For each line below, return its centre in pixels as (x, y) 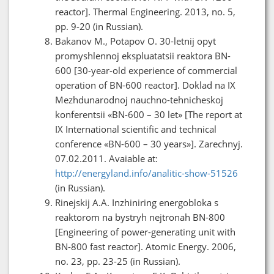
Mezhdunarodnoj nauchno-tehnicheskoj (139, 99)
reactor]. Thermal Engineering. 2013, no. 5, (145, 11)
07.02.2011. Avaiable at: (106, 158)
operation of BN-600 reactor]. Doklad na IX (145, 85)
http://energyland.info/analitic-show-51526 (146, 173)
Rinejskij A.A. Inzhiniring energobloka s (137, 202)
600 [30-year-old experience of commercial (146, 70)
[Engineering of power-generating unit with (145, 231)
